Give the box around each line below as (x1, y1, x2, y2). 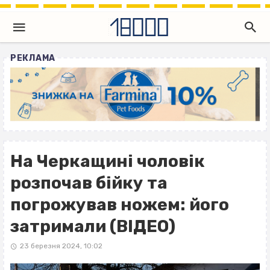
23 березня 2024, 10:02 (19, 242, 102, 251)
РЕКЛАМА (10, 53, 55, 63)
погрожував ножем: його (10, 195, 229, 215)
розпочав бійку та (10, 173, 168, 193)
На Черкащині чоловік (10, 151, 205, 172)
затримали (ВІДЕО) (10, 216, 175, 237)
